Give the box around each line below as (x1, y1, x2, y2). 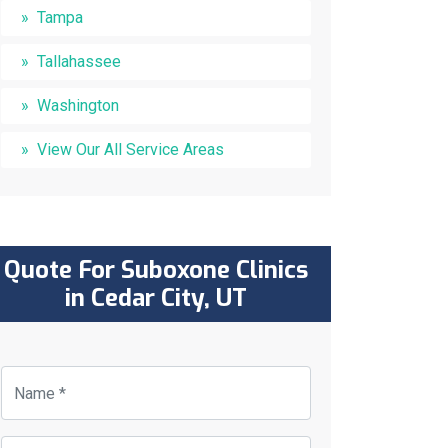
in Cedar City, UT (65, 282, 247, 314)
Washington (37, 96, 119, 115)
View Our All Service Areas (37, 140, 224, 159)
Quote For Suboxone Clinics (4, 254, 308, 286)
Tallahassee (37, 52, 121, 71)
